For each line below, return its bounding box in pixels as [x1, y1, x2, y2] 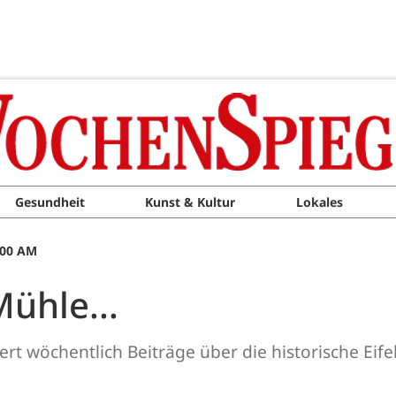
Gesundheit [14, 194, 85, 210]
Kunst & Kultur [145, 194, 236, 210]
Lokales [295, 194, 343, 210]
